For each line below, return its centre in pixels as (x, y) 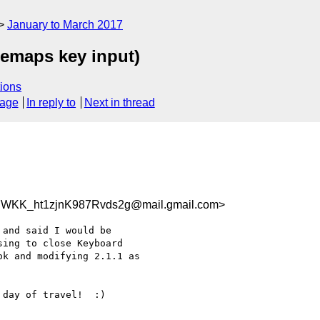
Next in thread (119, 103)
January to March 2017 (65, 25)
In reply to (51, 103)
